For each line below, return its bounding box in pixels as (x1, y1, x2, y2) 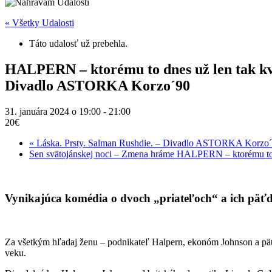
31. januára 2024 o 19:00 (5, 106, 101, 117)
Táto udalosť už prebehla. (29, 38, 127, 49)
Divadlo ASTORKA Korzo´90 (5, 77, 190, 93)
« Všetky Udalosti (5, 18, 74, 28)
